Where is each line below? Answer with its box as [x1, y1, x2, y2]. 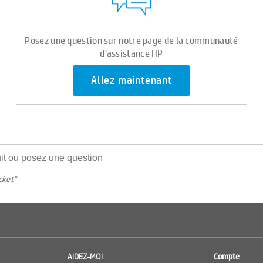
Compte [213, 251, 240, 262]
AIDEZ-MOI [67, 251, 103, 262]
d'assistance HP [100, 46, 163, 60]
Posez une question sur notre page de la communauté [25, 33, 238, 47]
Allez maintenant [91, 73, 172, 88]
